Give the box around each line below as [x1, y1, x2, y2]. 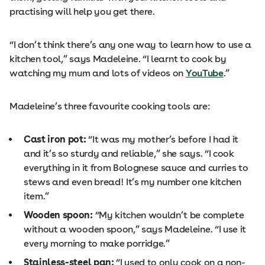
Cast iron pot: [24, 134, 89, 145]
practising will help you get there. [9, 6, 155, 17]
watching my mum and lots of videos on [9, 67, 186, 79]
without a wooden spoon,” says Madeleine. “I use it [24, 224, 246, 235]
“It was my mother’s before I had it [88, 134, 239, 145]
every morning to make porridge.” [24, 238, 170, 249]
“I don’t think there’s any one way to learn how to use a [9, 39, 252, 50]
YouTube [185, 67, 224, 79]
